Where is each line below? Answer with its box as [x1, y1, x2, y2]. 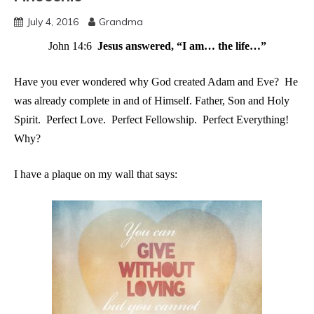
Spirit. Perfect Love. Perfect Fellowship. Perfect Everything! [14, 114, 294, 125]
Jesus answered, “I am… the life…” [91, 40, 266, 52]
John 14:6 [48, 40, 92, 52]
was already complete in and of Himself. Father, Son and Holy [14, 95, 289, 107]
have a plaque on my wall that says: [20, 168, 177, 180]
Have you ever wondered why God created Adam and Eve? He [14, 76, 298, 88]
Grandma [99, 15, 143, 28]
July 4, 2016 [27, 15, 78, 28]
